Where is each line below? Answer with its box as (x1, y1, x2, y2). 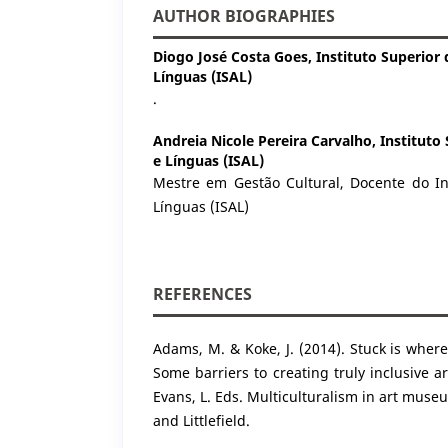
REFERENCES (153, 282, 252, 305)
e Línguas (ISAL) (153, 150, 264, 170)
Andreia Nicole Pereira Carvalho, (153, 130, 380, 150)
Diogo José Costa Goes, (153, 46, 316, 66)
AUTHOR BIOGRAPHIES (153, 4, 335, 27)
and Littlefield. (153, 410, 250, 430)
